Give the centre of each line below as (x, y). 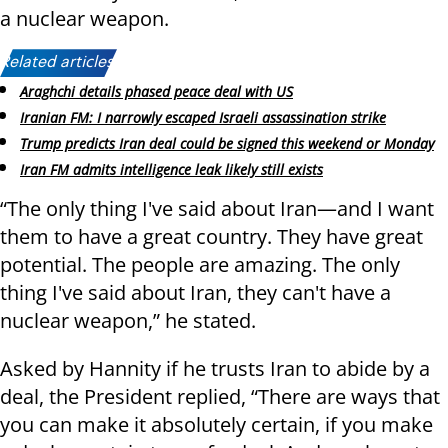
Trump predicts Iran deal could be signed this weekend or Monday (227, 143)
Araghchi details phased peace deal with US (156, 92)
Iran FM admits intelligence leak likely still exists (171, 169)
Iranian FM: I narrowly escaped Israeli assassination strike (203, 118)
